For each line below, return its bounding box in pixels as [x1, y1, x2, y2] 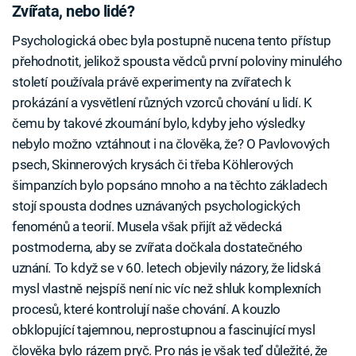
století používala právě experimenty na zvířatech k [12, 74, 292, 91]
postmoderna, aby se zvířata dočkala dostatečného [12, 239, 303, 256]
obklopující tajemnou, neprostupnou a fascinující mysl [12, 322, 315, 339]
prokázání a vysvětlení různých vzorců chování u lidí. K [12, 95, 312, 111]
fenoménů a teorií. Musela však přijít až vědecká [12, 219, 282, 235]
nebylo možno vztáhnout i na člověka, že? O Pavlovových [12, 136, 330, 153]
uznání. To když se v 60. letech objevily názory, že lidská [12, 260, 321, 277]
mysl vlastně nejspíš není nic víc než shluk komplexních [12, 281, 321, 297]
